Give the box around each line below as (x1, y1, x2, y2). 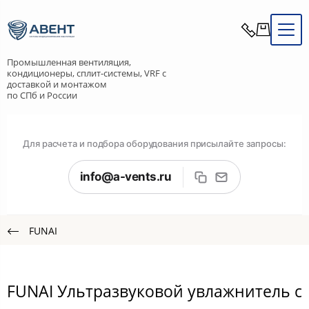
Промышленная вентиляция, (7, 56, 131, 68)
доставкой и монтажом (7, 78, 107, 90)
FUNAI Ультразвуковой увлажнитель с (7, 279, 302, 302)
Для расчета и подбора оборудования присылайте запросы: (23, 138, 286, 149)
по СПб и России (7, 89, 77, 101)
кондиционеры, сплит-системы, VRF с (7, 67, 166, 79)
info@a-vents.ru (79, 170, 172, 183)
